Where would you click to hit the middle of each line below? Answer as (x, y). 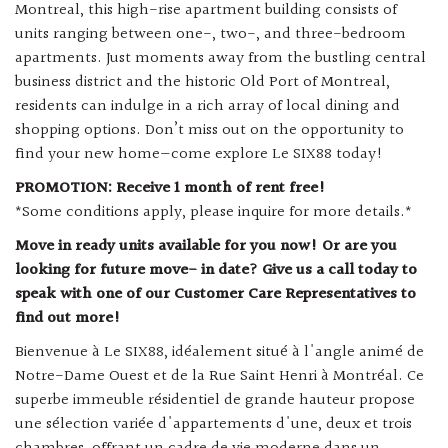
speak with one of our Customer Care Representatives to (215, 295)
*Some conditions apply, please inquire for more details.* (213, 213)
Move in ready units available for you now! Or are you (206, 247)
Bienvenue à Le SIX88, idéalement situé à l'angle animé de (219, 353)
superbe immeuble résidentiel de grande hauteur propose (215, 401)
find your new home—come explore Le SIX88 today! (199, 155)
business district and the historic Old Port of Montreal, (202, 83)
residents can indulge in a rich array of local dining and (207, 107)
